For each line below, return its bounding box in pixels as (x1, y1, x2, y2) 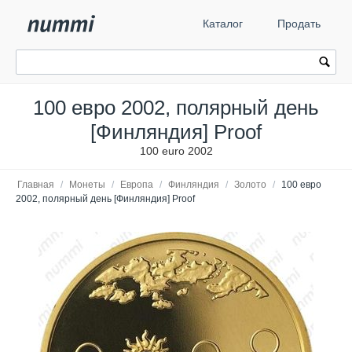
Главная (17, 179, 54, 190)
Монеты (69, 179, 105, 190)
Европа (120, 179, 153, 190)
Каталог (203, 17, 243, 30)
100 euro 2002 (139, 145, 213, 157)
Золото (234, 179, 266, 190)
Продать (277, 17, 321, 30)
